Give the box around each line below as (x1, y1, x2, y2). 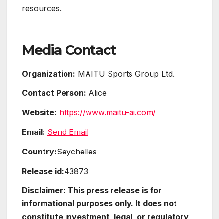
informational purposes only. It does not (22, 198, 177, 209)
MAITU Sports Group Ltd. (75, 68, 175, 79)
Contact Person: (22, 88, 86, 98)
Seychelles (57, 146, 97, 156)
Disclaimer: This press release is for (22, 185, 162, 196)
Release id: (22, 166, 64, 176)
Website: (22, 108, 57, 118)
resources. (22, 3, 62, 14)
